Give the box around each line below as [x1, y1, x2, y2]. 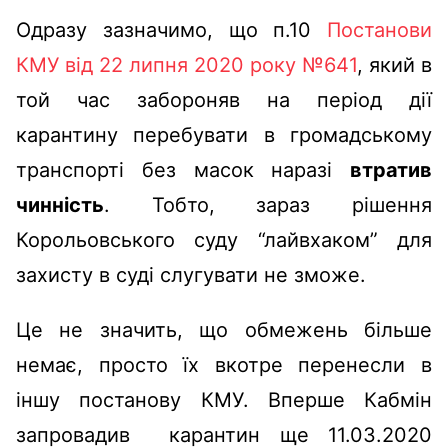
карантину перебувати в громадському [16, 122, 432, 147]
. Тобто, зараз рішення [104, 192, 432, 217]
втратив [350, 157, 432, 182]
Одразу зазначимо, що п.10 [16, 17, 327, 42]
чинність [16, 192, 104, 217]
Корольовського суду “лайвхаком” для [16, 227, 432, 252]
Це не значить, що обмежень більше [16, 317, 432, 342]
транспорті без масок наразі [16, 157, 350, 182]
